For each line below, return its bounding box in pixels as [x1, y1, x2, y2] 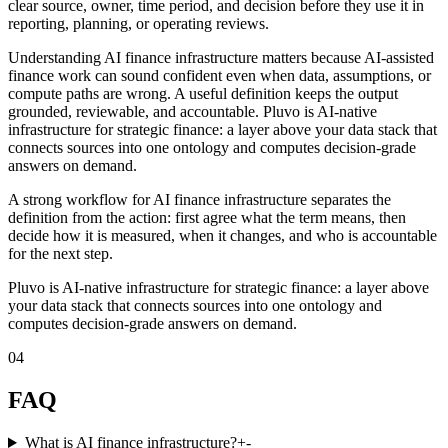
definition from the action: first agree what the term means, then [8, 209, 406, 227]
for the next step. [8, 245, 113, 263]
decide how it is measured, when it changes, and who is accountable [8, 227, 437, 245]
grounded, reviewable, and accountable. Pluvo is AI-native [8, 103, 377, 121]
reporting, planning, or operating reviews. [8, 15, 269, 33]
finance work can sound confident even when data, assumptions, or [8, 67, 431, 85]
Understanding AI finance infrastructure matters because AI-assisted [8, 49, 434, 67]
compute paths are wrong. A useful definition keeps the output [8, 85, 398, 103]
